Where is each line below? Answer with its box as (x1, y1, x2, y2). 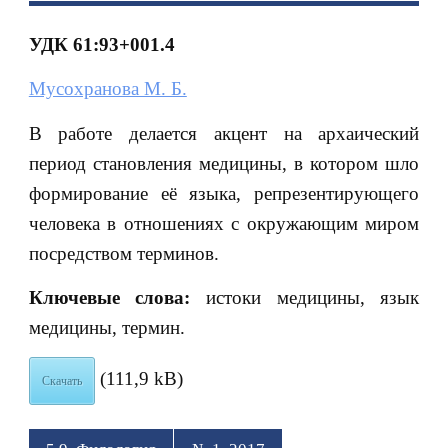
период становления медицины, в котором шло (28, 152, 420, 174)
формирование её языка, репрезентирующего (28, 182, 420, 204)
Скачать (41, 374, 82, 389)
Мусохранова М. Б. (28, 78, 187, 100)
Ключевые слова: (28, 287, 206, 309)
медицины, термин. (28, 317, 185, 339)
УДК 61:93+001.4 (28, 33, 175, 55)
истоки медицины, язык (206, 287, 420, 309)
